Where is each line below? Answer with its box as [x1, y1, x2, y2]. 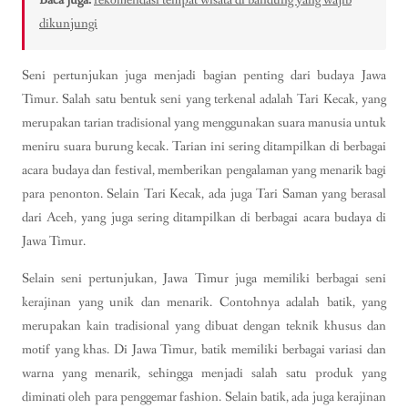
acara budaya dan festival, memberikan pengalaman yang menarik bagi [22, 161, 386, 180]
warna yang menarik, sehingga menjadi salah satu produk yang [22, 364, 386, 383]
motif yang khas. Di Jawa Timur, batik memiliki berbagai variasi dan [22, 341, 386, 360]
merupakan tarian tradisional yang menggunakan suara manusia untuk [22, 114, 386, 133]
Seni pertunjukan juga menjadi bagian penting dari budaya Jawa [22, 66, 386, 86]
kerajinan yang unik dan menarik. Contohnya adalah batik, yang [22, 293, 386, 312]
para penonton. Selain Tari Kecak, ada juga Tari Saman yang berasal [22, 185, 386, 204]
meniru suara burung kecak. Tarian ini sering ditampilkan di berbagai [22, 138, 386, 157]
